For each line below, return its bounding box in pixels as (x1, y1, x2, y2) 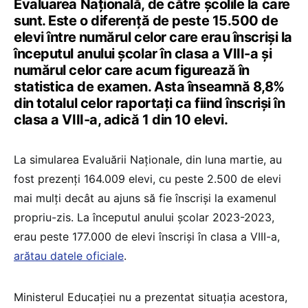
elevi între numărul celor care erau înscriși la (14, 29, 292, 46)
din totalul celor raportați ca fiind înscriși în (14, 95, 285, 112)
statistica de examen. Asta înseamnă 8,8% (14, 78, 285, 96)
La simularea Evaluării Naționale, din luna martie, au (14, 153, 282, 167)
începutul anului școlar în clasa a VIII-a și (14, 45, 272, 63)
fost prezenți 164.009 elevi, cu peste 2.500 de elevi (14, 172, 281, 186)
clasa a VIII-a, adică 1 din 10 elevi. (14, 111, 228, 129)
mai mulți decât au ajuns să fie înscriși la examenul (14, 191, 276, 206)
